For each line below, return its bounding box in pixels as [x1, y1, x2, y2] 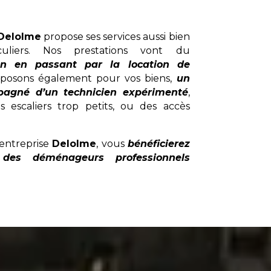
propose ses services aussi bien [41, 30, 190, 42]
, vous [96, 137, 128, 149]
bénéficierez [127, 137, 190, 149]
